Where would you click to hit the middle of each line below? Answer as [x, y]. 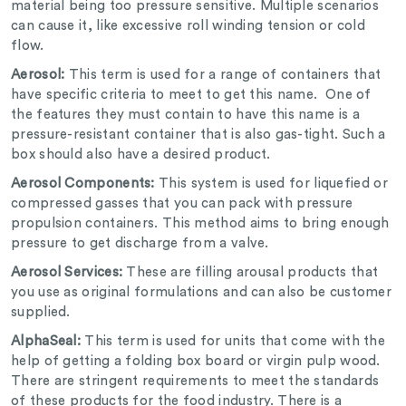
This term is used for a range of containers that [225, 75]
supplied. [41, 313]
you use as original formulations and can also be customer [202, 293]
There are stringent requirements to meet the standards [195, 382]
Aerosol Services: [69, 273]
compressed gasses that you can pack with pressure [182, 204]
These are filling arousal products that [252, 273]
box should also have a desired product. [143, 155]
